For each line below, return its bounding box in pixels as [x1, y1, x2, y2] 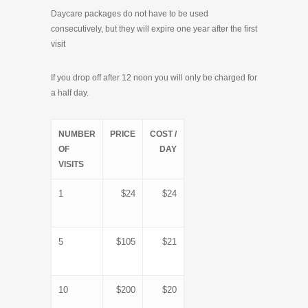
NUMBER [58, 129, 96, 139]
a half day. [51, 88, 89, 98]
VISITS [58, 159, 84, 169]
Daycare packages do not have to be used [51, 9, 208, 19]
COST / [150, 129, 177, 139]
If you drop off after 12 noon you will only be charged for [51, 73, 257, 82]
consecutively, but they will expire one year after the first [51, 24, 257, 34]
